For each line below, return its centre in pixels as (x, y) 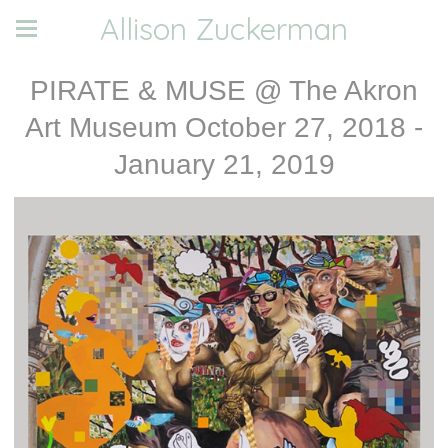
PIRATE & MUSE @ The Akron (224, 90)
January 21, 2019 (224, 164)
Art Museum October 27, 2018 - (224, 127)
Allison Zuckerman (224, 28)
